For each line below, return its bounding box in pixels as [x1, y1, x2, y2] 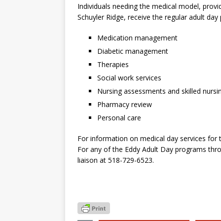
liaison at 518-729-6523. [77, 155, 154, 165]
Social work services [97, 73, 161, 83]
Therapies [97, 60, 129, 70]
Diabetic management [97, 46, 168, 56]
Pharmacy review [97, 100, 152, 110]
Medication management [97, 33, 178, 43]
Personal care [97, 113, 141, 123]
